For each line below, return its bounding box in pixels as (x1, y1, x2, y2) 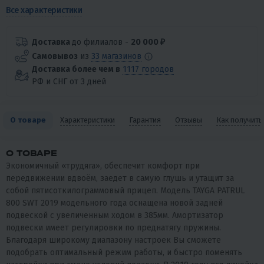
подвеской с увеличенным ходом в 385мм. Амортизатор (6, 210, 223, 221)
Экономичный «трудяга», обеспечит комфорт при (6, 161, 200, 171)
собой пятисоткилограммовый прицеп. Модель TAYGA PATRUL (6, 186, 245, 196)
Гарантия (129, 115, 161, 125)
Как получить (216, 115, 263, 125)
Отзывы (175, 115, 202, 125)
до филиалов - (72, 37, 131, 47)
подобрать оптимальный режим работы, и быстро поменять (6, 247, 242, 258)
